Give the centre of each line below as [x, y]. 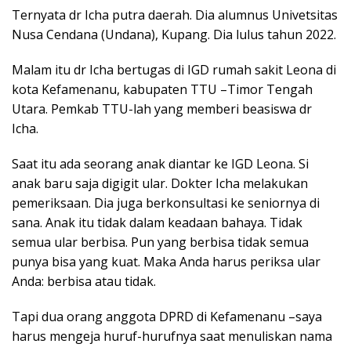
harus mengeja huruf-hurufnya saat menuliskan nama [172, 336]
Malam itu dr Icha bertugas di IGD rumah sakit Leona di [174, 69]
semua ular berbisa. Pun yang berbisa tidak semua [160, 242]
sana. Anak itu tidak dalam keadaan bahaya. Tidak [157, 222]
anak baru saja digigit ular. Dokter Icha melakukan [160, 183]
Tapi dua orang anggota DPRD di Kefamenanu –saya [167, 316]
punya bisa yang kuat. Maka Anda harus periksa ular [166, 261]
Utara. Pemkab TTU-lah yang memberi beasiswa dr [162, 109]
